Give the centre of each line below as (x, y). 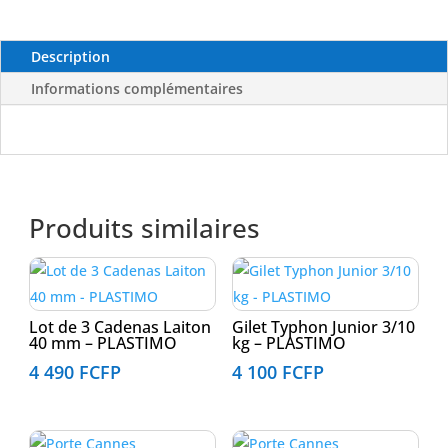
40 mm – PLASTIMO (103, 342)
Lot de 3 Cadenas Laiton (120, 326)
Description (70, 56)
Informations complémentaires (137, 88)
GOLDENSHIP (73, 33)
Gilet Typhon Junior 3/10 (323, 326)
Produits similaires (145, 227)
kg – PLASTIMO (288, 342)
